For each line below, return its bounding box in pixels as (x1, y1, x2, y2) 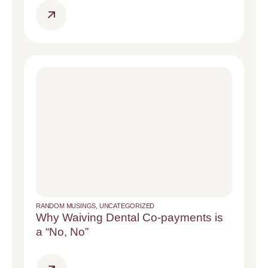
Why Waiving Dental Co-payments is (36, 211, 223, 224)
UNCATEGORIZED (99, 202, 155, 209)
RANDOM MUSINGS (36, 202, 96, 209)
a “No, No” (36, 225, 89, 238)
